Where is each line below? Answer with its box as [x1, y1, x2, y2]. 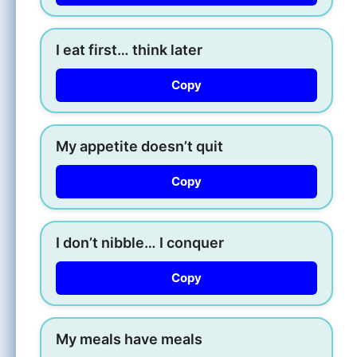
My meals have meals [56, 330, 202, 347]
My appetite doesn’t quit [56, 137, 223, 155]
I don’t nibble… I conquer [56, 233, 224, 251]
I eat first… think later [56, 41, 202, 58]
